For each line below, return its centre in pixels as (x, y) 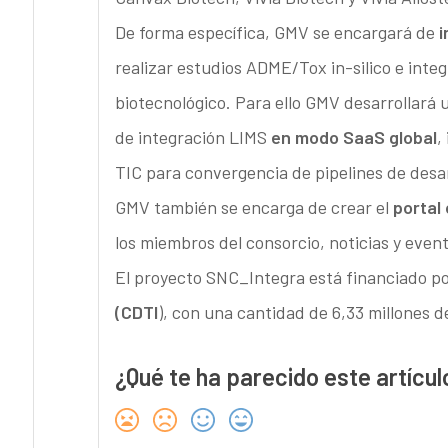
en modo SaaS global (353, 137)
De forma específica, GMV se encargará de (276, 32)
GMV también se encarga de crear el (253, 207)
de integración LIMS (192, 137)
